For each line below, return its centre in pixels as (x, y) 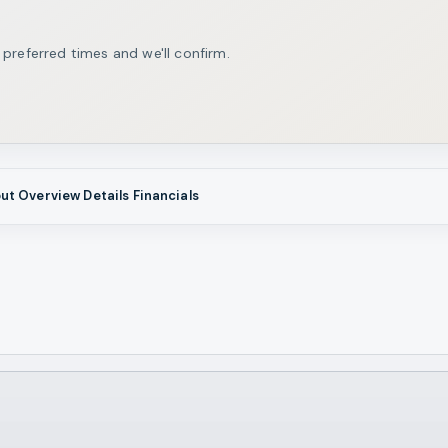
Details (106, 195)
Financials (165, 195)
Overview (49, 195)
